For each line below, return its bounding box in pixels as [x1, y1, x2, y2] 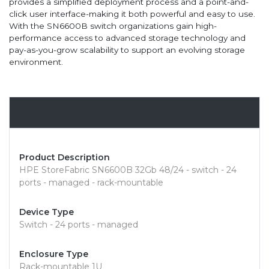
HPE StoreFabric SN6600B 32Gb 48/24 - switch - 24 [19, 165, 237, 176]
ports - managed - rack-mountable [19, 177, 163, 189]
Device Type [19, 207, 74, 218]
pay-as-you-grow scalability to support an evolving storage [9, 45, 245, 55]
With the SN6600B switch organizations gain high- [9, 21, 217, 31]
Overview [19, 106, 70, 119]
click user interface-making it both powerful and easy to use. [9, 9, 255, 19]
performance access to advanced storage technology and [9, 33, 246, 43]
